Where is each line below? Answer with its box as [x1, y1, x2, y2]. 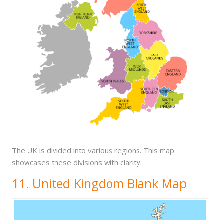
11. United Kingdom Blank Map [12, 174, 187, 192]
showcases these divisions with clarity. [12, 157, 142, 167]
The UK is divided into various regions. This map [12, 145, 174, 155]
